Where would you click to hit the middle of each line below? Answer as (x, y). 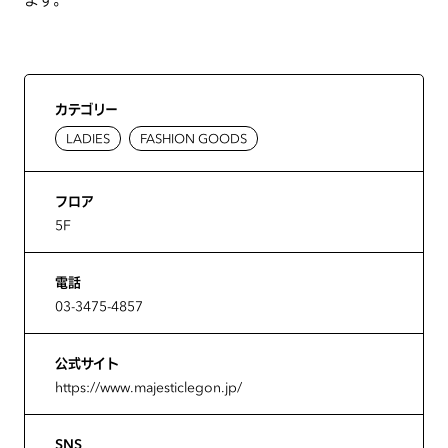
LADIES (88, 139)
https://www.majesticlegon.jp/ (148, 387)
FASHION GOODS (193, 139)
